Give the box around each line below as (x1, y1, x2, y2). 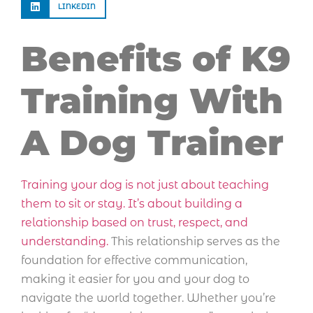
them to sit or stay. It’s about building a (21, 196, 242, 210)
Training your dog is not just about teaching (21, 177, 269, 191)
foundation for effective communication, (21, 253, 247, 267)
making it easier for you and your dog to (21, 272, 249, 286)
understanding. (21, 234, 108, 248)
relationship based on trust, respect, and (21, 215, 248, 229)
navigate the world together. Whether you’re (21, 291, 276, 305)
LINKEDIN (57, 1, 96, 11)
